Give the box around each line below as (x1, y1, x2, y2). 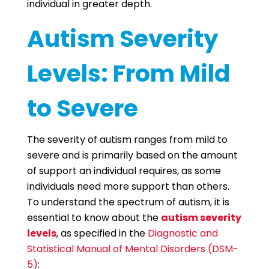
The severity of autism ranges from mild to (26, 133, 228, 147)
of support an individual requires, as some (26, 164, 221, 178)
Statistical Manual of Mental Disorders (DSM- (26, 242, 238, 256)
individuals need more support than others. (26, 180, 229, 193)
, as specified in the (56, 226, 148, 240)
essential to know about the (26, 211, 161, 225)
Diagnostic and (147, 226, 218, 240)
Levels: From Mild (26, 57, 230, 90)
